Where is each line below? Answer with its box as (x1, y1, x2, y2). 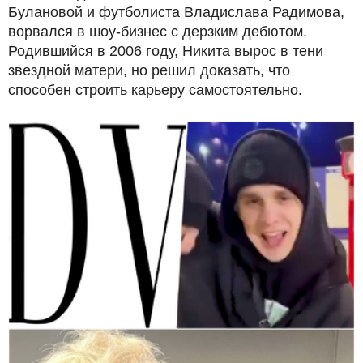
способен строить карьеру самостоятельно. (8, 81, 302, 98)
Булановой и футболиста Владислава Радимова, (8, 3, 344, 20)
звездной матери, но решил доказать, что (8, 62, 290, 79)
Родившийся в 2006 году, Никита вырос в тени (8, 42, 323, 59)
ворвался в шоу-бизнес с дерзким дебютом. (8, 23, 307, 40)
